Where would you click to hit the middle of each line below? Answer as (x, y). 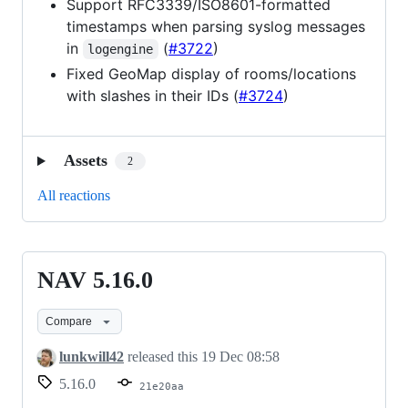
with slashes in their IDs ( (153, 96)
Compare (69, 321)
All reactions (74, 196)
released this (163, 357)
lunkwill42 (92, 357)
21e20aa (162, 387)
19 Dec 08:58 (240, 357)
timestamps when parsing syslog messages (216, 27)
